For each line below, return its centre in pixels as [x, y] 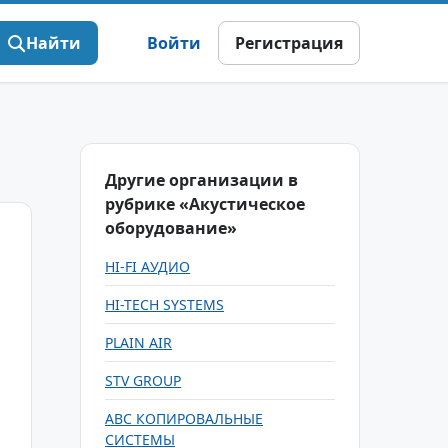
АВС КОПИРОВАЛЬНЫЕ [184, 418]
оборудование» [171, 228]
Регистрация [289, 43]
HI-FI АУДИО [147, 266]
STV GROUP [143, 380]
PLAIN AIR [138, 342]
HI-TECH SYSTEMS [164, 304]
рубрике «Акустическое [205, 204]
